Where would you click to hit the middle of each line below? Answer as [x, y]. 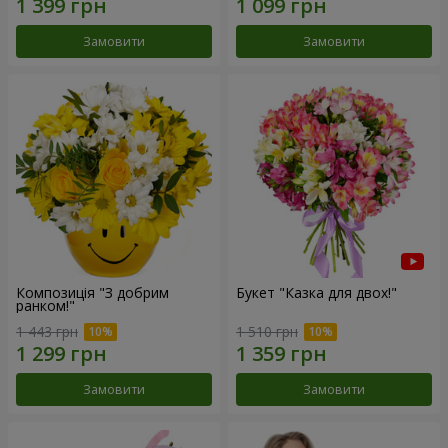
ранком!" [45, 305]
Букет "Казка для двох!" [316, 292]
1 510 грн [267, 331]
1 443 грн [47, 331]
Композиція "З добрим [92, 292]
